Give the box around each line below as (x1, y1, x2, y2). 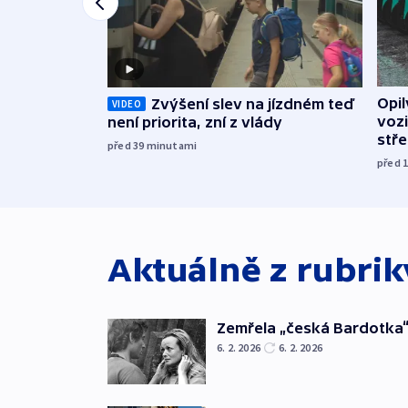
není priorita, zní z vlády (107, 114, 282, 131)
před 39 (107, 138, 147, 153)
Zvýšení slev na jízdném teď (151, 96, 354, 113)
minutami (146, 138, 198, 153)
